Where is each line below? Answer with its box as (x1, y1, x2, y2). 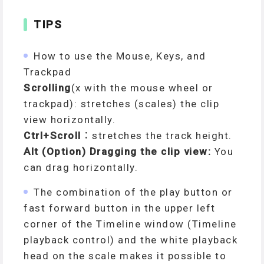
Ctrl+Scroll (24, 129, 81, 141)
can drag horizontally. (24, 161, 138, 173)
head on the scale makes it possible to (24, 249, 226, 262)
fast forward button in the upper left (24, 202, 216, 214)
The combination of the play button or (34, 186, 233, 198)
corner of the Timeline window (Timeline (24, 217, 237, 230)
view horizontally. (24, 113, 115, 126)
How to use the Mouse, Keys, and (34, 49, 206, 62)
